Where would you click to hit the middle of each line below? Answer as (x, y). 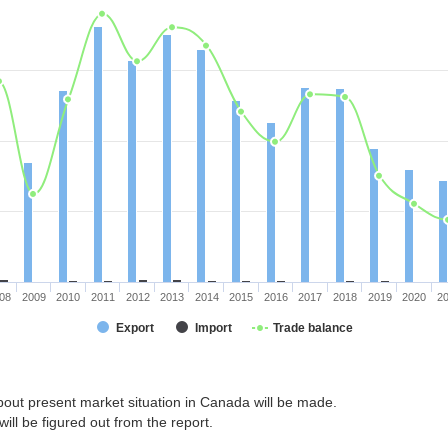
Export (135, 328)
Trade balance (313, 328)
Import (213, 328)
